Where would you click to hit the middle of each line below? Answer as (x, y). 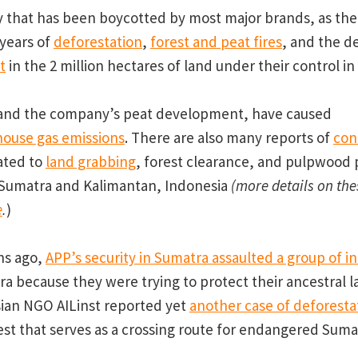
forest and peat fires (216, 42)
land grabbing (90, 162)
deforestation (97, 42)
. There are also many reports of (229, 138)
